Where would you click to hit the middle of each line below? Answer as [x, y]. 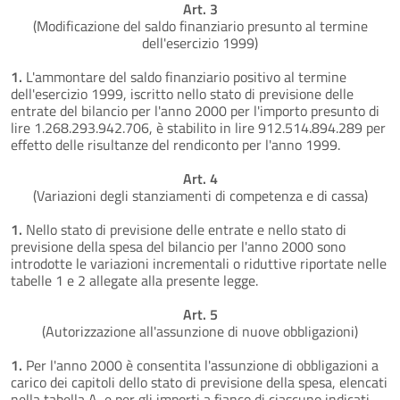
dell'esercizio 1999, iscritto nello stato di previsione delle [182, 93]
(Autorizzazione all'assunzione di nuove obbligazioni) [200, 331]
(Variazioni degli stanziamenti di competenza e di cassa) [200, 195]
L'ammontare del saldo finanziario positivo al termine [184, 76]
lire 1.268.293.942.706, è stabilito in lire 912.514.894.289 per [198, 127]
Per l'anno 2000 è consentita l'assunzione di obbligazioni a [200, 365]
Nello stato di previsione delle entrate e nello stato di [184, 229]
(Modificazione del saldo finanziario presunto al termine [200, 25]
